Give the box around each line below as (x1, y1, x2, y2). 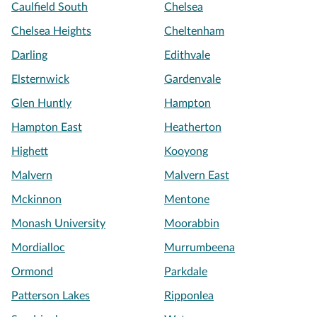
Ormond (11, 266, 53, 277)
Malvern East (164, 170, 229, 181)
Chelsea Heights (11, 25, 91, 37)
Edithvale (164, 50, 210, 61)
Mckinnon (11, 194, 62, 205)
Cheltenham (164, 25, 224, 37)
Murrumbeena (164, 242, 235, 253)
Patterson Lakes (11, 290, 90, 301)
